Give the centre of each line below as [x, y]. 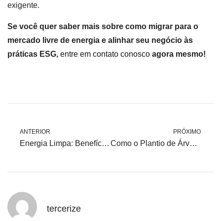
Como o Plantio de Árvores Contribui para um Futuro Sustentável [193, 143]
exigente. [23, 5]
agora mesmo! [178, 54]
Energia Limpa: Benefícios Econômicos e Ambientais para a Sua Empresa [106, 143]
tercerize [64, 209]
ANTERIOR [35, 131]
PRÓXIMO [187, 131]
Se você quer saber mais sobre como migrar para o [103, 26]
